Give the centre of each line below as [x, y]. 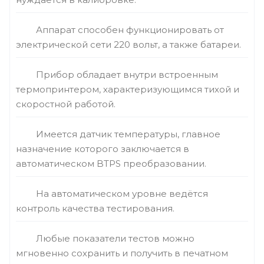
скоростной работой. [66, 104]
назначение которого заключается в [103, 149]
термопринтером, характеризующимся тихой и [128, 89]
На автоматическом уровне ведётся [122, 194]
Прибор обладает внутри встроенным [127, 75]
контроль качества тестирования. [95, 208]
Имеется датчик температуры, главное [128, 134]
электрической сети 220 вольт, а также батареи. [128, 44]
